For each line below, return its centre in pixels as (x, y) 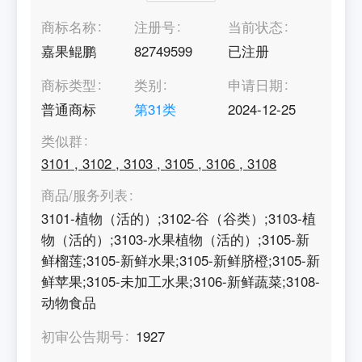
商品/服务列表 (85, 195)
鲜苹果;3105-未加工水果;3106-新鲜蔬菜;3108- (181, 281)
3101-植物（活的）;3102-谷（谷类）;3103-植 (179, 218)
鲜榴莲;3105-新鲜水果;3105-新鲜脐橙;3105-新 (181, 260)
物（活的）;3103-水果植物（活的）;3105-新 (176, 239)
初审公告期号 (83, 336)
